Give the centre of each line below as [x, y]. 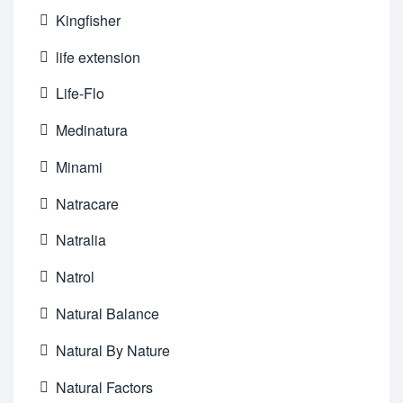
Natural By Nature [113, 350]
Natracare [88, 203]
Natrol [76, 277]
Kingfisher [89, 20]
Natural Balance [108, 313]
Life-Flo [81, 94]
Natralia [81, 240]
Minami [80, 166]
